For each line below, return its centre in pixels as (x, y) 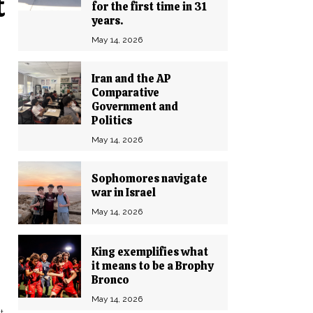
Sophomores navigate (150, 179)
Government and (135, 107)
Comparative (125, 93)
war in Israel (124, 192)
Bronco (110, 280)
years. (107, 21)
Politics (112, 121)
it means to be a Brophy (152, 266)
